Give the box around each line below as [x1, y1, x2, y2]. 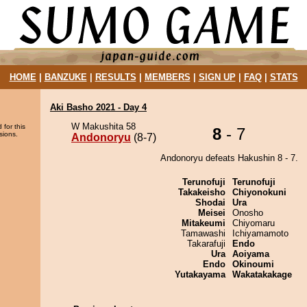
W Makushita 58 [71, 121, 136, 132]
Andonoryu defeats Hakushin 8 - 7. [160, 153, 298, 163]
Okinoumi [232, 259, 274, 269]
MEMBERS [144, 72, 191, 82]
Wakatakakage [232, 269, 292, 280]
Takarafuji [187, 238, 225, 249]
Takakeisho [178, 187, 225, 197]
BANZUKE [44, 72, 87, 82]
